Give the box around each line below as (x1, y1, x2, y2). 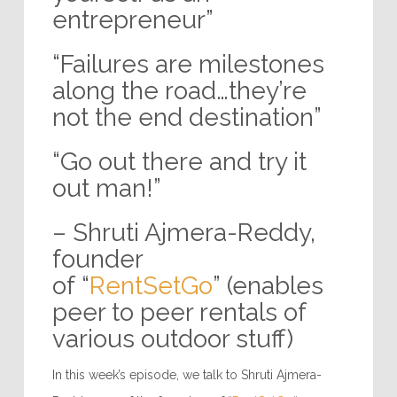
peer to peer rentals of (51, 298, 306, 328)
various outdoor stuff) (51, 324, 293, 354)
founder (51, 245, 143, 275)
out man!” (51, 174, 161, 204)
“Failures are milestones (51, 50, 324, 80)
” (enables (212, 271, 323, 301)
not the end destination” (51, 103, 322, 133)
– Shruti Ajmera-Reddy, (51, 218, 315, 248)
